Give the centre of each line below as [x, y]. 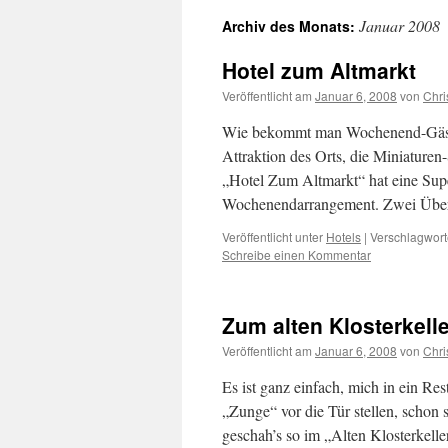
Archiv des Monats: [290, 26]
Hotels [343, 236]
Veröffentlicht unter [272, 236]
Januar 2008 [399, 25]
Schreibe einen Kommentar [296, 254]
